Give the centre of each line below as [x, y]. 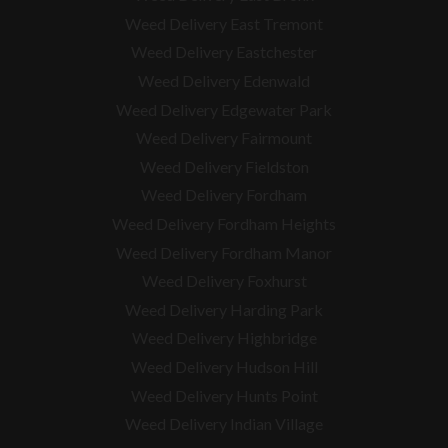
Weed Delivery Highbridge [224, 338]
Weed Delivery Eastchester [224, 52]
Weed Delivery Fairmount [224, 138]
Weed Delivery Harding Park [224, 309]
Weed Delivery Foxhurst [224, 281]
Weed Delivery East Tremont [224, 23]
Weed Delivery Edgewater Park [224, 109]
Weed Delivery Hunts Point [224, 395]
